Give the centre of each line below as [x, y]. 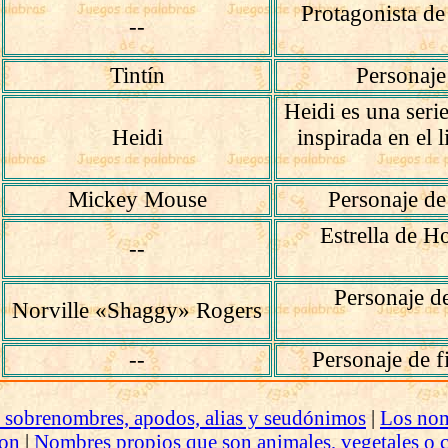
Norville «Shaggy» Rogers [137, 310]
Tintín [137, 75]
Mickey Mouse [137, 199]
